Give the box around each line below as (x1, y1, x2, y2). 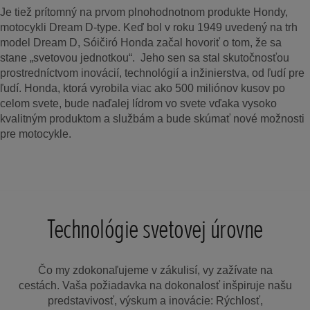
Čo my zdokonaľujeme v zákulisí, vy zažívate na (37, 264, 273, 276)
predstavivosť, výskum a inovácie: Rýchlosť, (47, 294, 263, 307)
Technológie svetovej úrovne (47, 212, 263, 246)
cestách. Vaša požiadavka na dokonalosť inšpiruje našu (18, 279, 292, 291)
